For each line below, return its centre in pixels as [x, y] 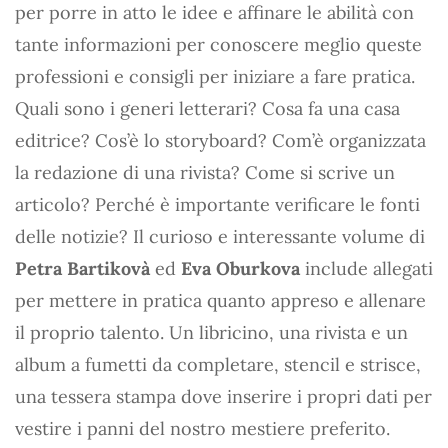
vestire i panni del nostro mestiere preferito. [202, 428]
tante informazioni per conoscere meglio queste [218, 44]
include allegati [366, 268]
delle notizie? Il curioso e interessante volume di [220, 236]
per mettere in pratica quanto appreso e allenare [220, 300]
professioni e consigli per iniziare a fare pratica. [215, 76]
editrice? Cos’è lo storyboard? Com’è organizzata [220, 140]
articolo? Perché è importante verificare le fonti [217, 204]
